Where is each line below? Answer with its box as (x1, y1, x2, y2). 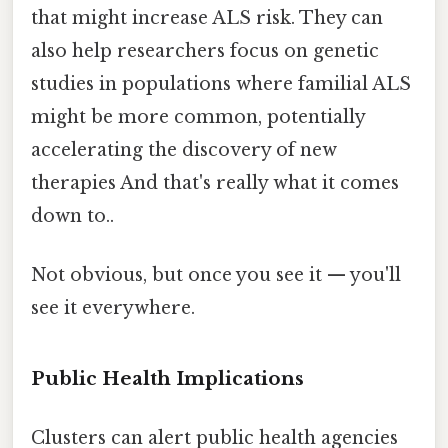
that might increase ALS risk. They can (31, 6, 383, 29)
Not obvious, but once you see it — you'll (31, 263, 401, 286)
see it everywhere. (31, 296, 195, 319)
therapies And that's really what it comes (31, 171, 399, 194)
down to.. (31, 204, 114, 227)
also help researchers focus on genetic (31, 39, 379, 62)
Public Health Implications (31, 366, 304, 390)
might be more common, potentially (31, 105, 365, 128)
